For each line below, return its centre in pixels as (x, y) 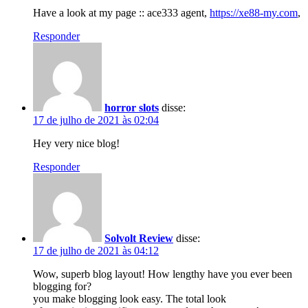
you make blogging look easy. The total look (130, 298)
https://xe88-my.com (254, 12)
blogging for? (62, 286)
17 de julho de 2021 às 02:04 (96, 120)
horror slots (132, 107)
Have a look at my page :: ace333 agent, (121, 12)
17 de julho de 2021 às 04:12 (96, 250)
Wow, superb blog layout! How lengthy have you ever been (163, 274)
